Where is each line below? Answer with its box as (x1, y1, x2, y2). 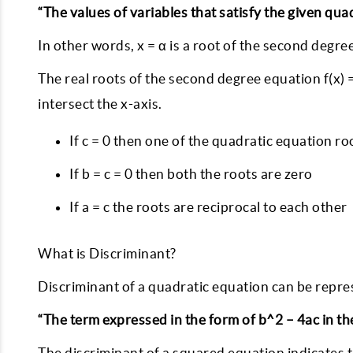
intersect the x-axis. (38, 96, 162, 111)
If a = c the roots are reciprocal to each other (69, 199, 350, 214)
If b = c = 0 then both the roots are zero (69, 166, 313, 181)
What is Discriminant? (38, 246, 179, 261)
